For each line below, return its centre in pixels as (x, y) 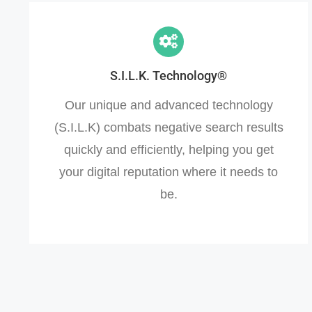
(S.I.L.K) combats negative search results (169, 127)
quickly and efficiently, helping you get (169, 149)
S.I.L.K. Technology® (169, 75)
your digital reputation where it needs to (169, 172)
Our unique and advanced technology (169, 105)
